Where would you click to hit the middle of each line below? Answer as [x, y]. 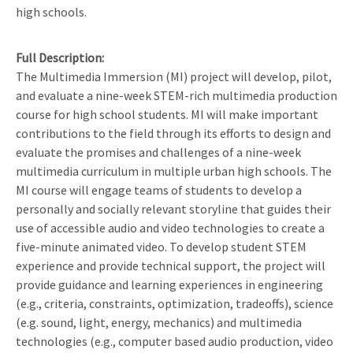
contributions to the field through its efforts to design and [173, 133]
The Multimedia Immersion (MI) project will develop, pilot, [174, 76]
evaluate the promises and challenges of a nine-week [158, 152]
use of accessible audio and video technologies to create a [170, 227]
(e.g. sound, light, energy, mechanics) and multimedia [159, 322]
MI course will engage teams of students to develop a [159, 190]
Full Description [59, 57]
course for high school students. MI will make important [167, 114]
